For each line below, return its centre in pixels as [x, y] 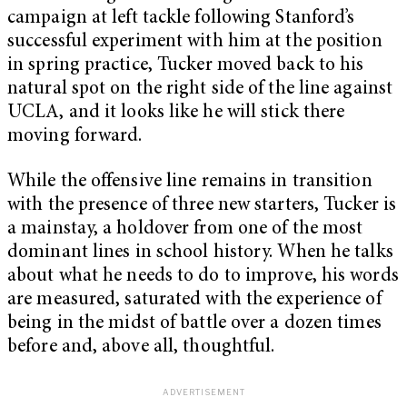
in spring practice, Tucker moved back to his [186, 66]
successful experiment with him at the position [195, 43]
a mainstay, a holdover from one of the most [185, 229]
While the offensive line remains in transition [190, 182]
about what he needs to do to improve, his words [203, 276]
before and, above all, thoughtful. [141, 347]
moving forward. [75, 137]
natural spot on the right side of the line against [200, 90]
